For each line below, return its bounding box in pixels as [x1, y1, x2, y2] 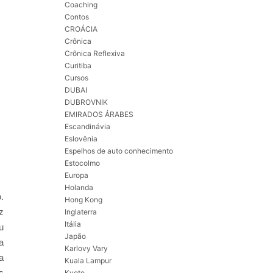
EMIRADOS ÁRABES [65, 110, 133, 119]
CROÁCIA [65, 24, 97, 34]
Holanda [65, 183, 93, 193]
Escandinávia [65, 122, 110, 132]
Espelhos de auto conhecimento [65, 146, 173, 156]
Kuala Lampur [65, 256, 112, 266]
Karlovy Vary [65, 244, 108, 253]
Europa [65, 171, 88, 180]
